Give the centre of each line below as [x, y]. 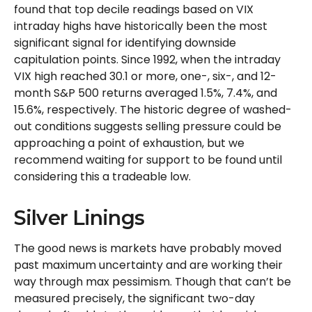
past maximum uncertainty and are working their [148, 265]
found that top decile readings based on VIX [134, 10]
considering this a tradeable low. [102, 177]
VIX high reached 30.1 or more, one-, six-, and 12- [145, 77]
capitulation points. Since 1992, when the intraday [147, 60]
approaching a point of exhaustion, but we [129, 143]
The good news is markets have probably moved [148, 249]
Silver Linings [79, 218]
